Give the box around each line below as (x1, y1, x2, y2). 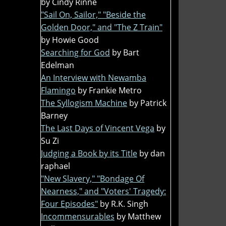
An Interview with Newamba (41, 72, 146, 83)
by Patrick (129, 97, 166, 108)
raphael (41, 160, 70, 172)
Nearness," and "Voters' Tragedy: (41, 185, 166, 197)
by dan (139, 147, 165, 159)
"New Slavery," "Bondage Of (41, 173, 144, 184)
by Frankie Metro (78, 84, 142, 96)
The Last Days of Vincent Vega (41, 122, 154, 134)
